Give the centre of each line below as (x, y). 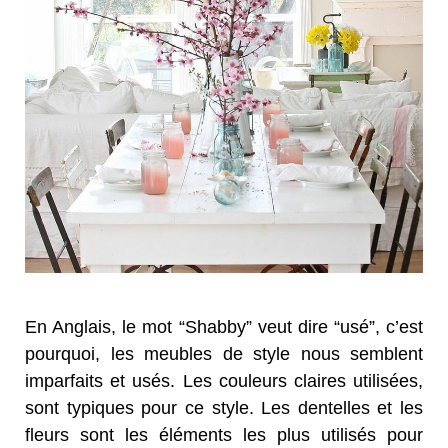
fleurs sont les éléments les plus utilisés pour (224, 435)
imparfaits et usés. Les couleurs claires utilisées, (224, 381)
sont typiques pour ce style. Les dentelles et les (224, 408)
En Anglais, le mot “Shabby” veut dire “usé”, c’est (224, 327)
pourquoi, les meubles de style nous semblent (224, 354)
